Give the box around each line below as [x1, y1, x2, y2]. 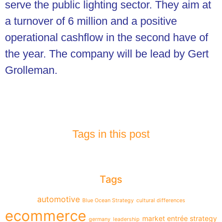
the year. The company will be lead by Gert [5, 47, 209, 60]
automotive [37, 194, 80, 204]
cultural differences [136, 197, 185, 204]
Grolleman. [5, 63, 57, 76]
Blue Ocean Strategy [82, 197, 134, 204]
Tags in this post [72, 127, 150, 140]
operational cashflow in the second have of [5, 31, 208, 44]
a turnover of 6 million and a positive [5, 14, 177, 27]
